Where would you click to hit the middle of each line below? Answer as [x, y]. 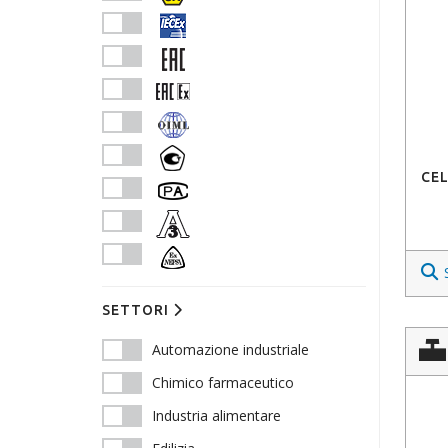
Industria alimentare [216, 415]
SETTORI [137, 310]
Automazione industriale [230, 349]
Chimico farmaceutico [223, 382]
